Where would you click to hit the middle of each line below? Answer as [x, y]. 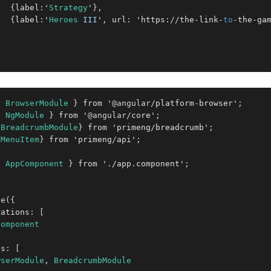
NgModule [25, 115]
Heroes [64, 20]
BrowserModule [37, 103]
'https [148, 20]
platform [175, 103]
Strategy [68, 8]
